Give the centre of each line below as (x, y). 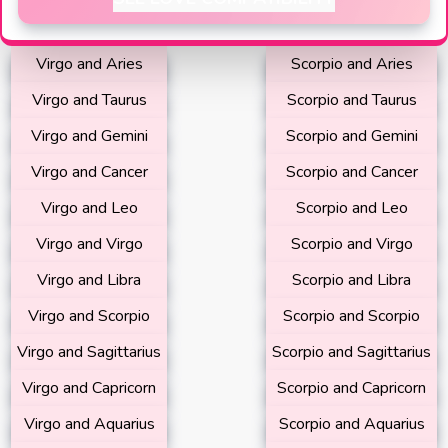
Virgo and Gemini (89, 136)
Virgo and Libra (89, 280)
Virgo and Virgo (89, 244)
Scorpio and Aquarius (351, 424)
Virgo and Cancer (89, 172)
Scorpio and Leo (351, 208)
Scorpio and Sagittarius (351, 352)
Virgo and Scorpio (89, 316)
